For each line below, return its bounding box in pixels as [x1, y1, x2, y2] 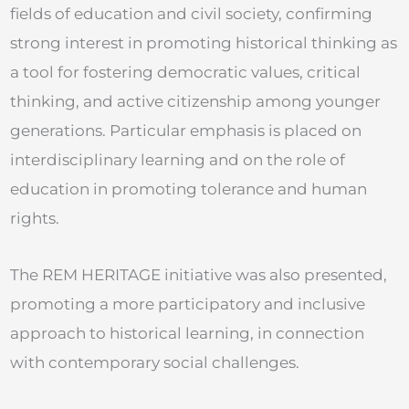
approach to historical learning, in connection [10, 324, 364, 343]
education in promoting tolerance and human [10, 180, 367, 199]
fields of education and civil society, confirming [10, 5, 372, 24]
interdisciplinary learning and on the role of [10, 151, 345, 170]
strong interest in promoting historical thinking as [10, 34, 397, 53]
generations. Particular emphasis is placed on [10, 121, 362, 141]
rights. [10, 209, 59, 228]
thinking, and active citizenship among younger [10, 92, 381, 111]
